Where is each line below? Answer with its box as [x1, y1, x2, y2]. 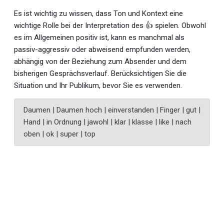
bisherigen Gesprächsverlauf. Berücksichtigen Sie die [14, 68, 186, 78]
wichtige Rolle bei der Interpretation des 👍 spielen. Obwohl [14, 20, 206, 30]
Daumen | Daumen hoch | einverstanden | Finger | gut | [23, 105, 200, 115]
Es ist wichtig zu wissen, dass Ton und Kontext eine [14, 8, 183, 18]
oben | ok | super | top [23, 129, 95, 139]
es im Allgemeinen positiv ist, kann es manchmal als [14, 32, 184, 42]
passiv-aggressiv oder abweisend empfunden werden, [14, 44, 190, 54]
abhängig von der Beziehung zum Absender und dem [14, 56, 186, 66]
